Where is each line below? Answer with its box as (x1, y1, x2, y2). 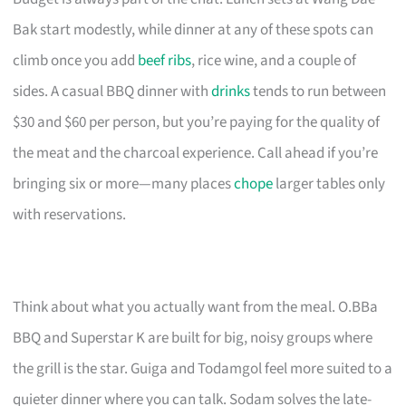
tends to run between (250, 80, 387, 102)
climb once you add (13, 49, 139, 72)
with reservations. (13, 203, 127, 226)
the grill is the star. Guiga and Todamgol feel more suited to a (13, 357, 393, 380)
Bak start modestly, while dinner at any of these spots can (13, 18, 374, 41)
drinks (211, 80, 251, 102)
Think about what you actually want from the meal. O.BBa (13, 295, 379, 318)
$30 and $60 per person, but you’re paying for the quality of (13, 111, 381, 133)
